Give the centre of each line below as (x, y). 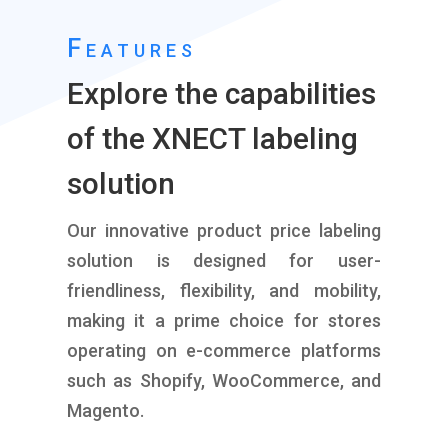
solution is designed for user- (224, 260)
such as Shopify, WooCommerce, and (224, 380)
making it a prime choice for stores (224, 320)
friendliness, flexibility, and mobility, (224, 290)
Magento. (106, 410)
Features (132, 48)
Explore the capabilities (222, 93)
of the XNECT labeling (213, 138)
